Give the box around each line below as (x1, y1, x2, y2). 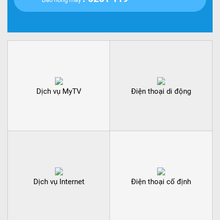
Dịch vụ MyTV (36, 86, 82, 96)
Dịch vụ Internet (33, 177, 84, 186)
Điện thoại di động (131, 86, 191, 96)
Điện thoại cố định (131, 177, 191, 186)
